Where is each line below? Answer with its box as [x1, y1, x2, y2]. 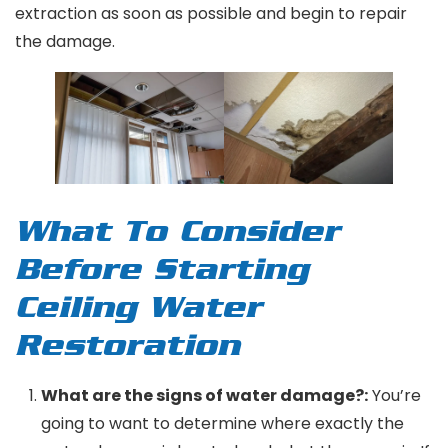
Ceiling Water [15, 288, 262, 330]
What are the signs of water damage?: [41, 384, 368, 408]
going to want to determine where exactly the [41, 412, 404, 436]
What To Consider [15, 212, 340, 254]
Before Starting [15, 250, 309, 292]
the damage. [15, 29, 115, 53]
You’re [368, 384, 421, 408]
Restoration [15, 326, 240, 368]
